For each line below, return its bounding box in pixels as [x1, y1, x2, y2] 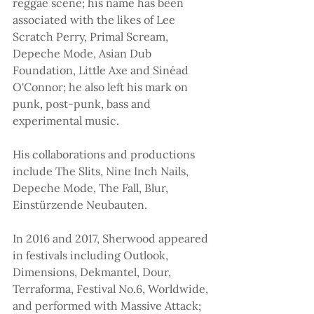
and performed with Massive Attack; [13, 298, 204, 313]
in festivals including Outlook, [13, 247, 171, 262]
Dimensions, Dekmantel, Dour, [13, 264, 174, 279]
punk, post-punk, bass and [13, 96, 153, 111]
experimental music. [13, 113, 119, 128]
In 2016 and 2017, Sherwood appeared [13, 231, 211, 245]
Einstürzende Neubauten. [13, 197, 147, 212]
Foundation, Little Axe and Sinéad [13, 62, 191, 77]
